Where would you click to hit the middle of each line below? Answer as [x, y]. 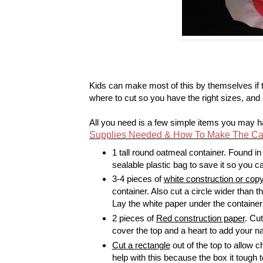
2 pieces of [134, 218]
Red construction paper [200, 218]
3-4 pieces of [138, 179]
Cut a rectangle [141, 245]
